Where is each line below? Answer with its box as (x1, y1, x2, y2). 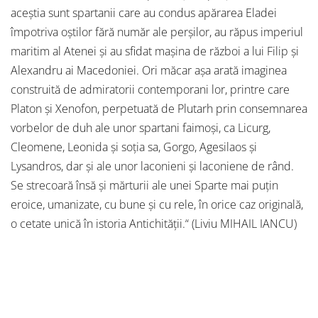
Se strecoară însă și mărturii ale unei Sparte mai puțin (11, 177, 278, 194)
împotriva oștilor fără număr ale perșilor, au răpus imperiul (11, 24, 303, 40)
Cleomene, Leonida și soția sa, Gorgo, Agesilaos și (11, 139, 257, 155)
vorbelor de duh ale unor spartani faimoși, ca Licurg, (11, 120, 270, 136)
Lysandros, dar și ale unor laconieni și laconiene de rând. (11, 158, 294, 175)
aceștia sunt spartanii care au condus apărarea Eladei (11, 5, 277, 21)
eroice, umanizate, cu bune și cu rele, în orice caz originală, (11, 197, 303, 213)
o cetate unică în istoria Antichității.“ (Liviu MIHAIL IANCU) (11, 216, 297, 232)
